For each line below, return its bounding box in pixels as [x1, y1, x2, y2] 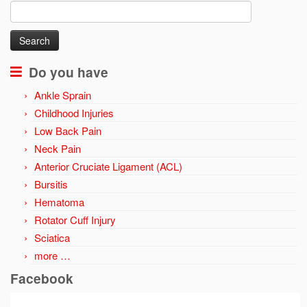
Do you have [29, 62, 108, 82]
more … [34, 248, 71, 263]
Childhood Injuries [34, 106, 114, 121]
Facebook [10, 269, 73, 288]
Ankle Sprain [34, 88, 91, 103]
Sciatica [34, 230, 70, 245]
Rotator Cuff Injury [34, 212, 116, 228]
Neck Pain [34, 141, 81, 156]
